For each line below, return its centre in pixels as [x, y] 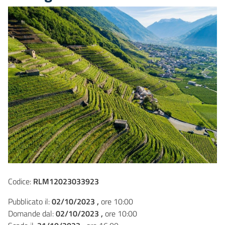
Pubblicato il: [30, 201]
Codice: [21, 181]
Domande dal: [32, 213]
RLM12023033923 [66, 181]
